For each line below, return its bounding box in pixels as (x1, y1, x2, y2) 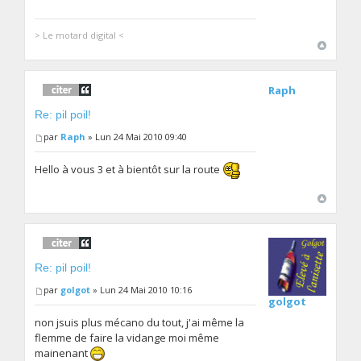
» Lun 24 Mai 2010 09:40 (85, 131, 188, 143)
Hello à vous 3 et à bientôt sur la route (35, 161, 223, 176)
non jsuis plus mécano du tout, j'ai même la (35, 314, 245, 330)
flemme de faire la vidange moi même (35, 330, 220, 345)
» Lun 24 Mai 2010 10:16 (90, 283, 193, 296)
